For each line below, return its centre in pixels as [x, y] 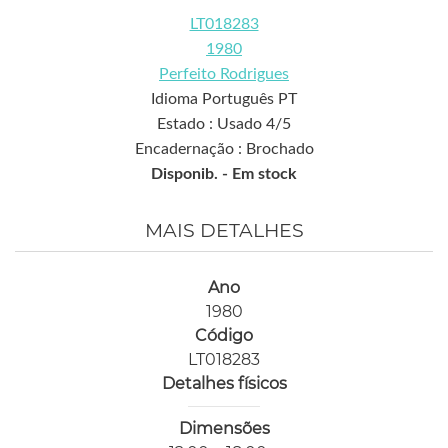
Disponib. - [191, 173]
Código [224, 335]
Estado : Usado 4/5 [224, 123]
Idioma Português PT [224, 98]
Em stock [264, 173]
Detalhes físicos [224, 383]
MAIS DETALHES [224, 230]
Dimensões [224, 428]
